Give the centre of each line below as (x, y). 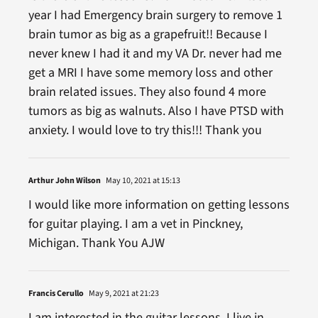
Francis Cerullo (56, 293)
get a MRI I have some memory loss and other (150, 72)
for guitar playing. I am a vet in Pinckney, (135, 224)
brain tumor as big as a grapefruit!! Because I (148, 34)
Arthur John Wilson (64, 180)
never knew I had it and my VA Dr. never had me (155, 53)
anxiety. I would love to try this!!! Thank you (145, 130)
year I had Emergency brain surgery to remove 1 (155, 15)
